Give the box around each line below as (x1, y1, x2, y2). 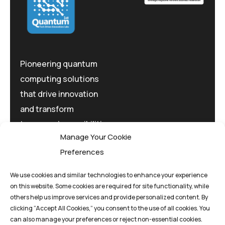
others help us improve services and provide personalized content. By (10, 193, 208, 201)
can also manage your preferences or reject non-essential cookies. (10, 215, 202, 223)
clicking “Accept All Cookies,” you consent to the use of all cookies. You (10, 204, 210, 212)
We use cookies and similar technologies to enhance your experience (10, 171, 207, 179)
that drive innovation (20, 88, 98, 100)
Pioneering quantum (20, 58, 97, 70)
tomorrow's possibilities (20, 119, 111, 130)
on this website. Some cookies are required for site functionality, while (10, 182, 209, 190)
